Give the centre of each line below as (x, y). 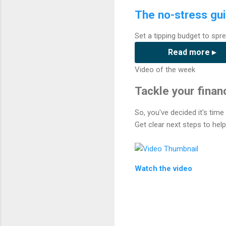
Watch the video (163, 168)
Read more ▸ (192, 52)
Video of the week (165, 69)
